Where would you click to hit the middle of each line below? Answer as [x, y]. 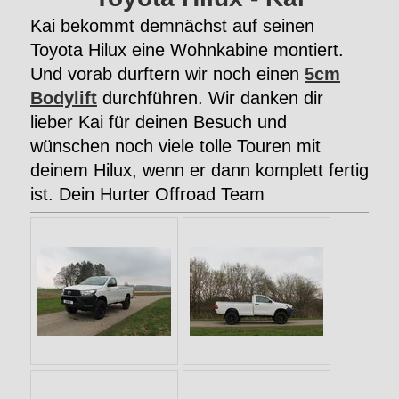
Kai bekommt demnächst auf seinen [172, 26]
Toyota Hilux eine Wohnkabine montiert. [187, 50]
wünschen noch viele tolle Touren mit [175, 146]
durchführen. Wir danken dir [210, 98]
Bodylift [64, 98]
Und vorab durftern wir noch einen [167, 74]
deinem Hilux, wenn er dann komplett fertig [199, 170]
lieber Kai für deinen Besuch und [159, 122]
